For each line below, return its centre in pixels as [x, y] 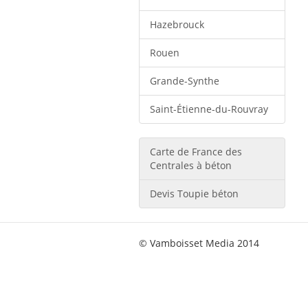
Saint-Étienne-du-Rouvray [209, 109]
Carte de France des [196, 152]
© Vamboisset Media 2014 [199, 243]
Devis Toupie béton [194, 194]
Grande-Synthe [185, 81]
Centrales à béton [191, 165]
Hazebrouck [177, 24]
